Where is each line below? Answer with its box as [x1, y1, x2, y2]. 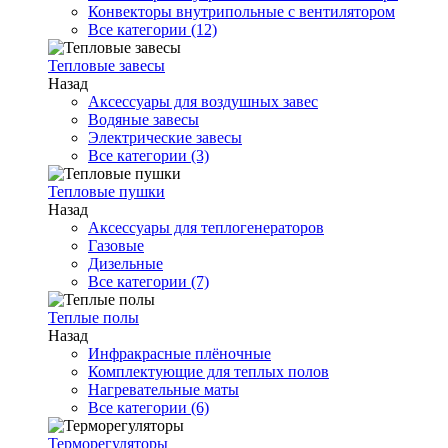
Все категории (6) [88, 399, 209, 416]
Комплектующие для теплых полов [88, 363, 329, 380]
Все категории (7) [88, 273, 209, 290]
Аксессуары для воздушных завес [88, 93, 318, 110]
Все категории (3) [88, 147, 209, 164]
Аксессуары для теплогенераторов [88, 219, 324, 236]
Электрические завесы [88, 129, 242, 146]
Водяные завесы [88, 111, 199, 128]
